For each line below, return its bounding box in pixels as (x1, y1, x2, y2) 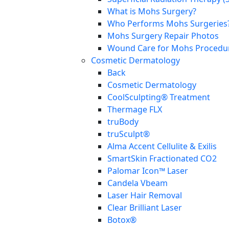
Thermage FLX (107, 104, 162, 116)
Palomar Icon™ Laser (107, 165, 188, 177)
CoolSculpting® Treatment (107, 91, 210, 103)
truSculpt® (107, 128, 150, 140)
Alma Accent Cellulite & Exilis (107, 141, 217, 152)
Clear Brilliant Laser (107, 202, 182, 214)
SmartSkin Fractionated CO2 (107, 153, 217, 165)
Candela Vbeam (107, 177, 168, 189)
